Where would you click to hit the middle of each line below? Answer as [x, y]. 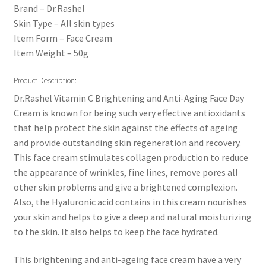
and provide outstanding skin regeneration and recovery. [127, 142]
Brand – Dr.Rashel [49, 8]
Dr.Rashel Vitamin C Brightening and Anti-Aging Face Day [129, 98]
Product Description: [45, 80]
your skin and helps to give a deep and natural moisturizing [132, 216]
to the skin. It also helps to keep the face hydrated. [116, 231]
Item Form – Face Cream [63, 38]
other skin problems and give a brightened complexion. [125, 187]
